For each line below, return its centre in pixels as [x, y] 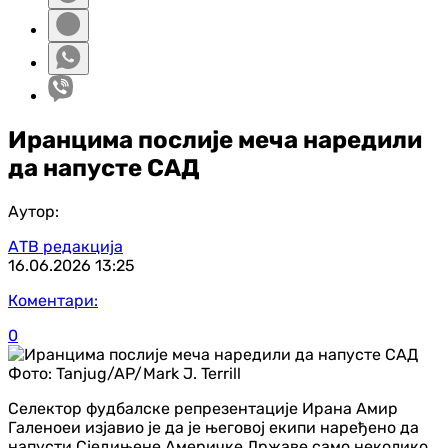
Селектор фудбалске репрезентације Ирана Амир [203, 408]
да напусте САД [104, 167]
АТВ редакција [65, 246]
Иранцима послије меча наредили [215, 139]
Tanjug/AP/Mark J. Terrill [148, 373]
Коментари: [53, 300]
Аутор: [33, 211]
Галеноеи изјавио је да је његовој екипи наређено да [213, 427]
